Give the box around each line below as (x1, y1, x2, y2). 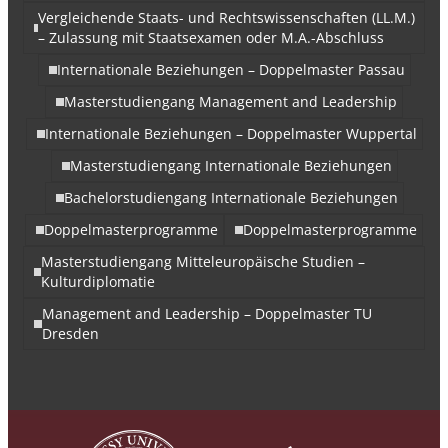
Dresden (41, 324, 99, 343)
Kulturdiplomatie (40, 272, 155, 291)
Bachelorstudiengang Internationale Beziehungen (63, 188, 398, 207)
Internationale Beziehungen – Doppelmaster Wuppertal (44, 124, 417, 143)
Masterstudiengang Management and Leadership (64, 92, 397, 111)
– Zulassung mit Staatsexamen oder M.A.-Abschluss (38, 28, 385, 47)
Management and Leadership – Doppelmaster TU (41, 304, 372, 323)
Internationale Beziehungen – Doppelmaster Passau (56, 60, 405, 79)
